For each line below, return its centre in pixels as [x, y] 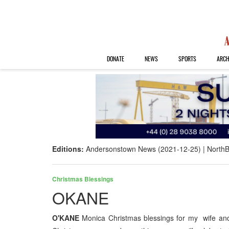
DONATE [115, 59]
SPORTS [187, 59]
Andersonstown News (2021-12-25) [143, 149]
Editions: [69, 149]
